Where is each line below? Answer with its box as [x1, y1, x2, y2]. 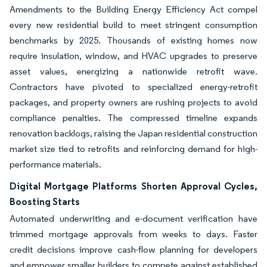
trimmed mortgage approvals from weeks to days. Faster [10, 228, 257, 240]
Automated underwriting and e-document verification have [10, 213, 257, 224]
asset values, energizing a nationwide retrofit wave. [10, 66, 257, 77]
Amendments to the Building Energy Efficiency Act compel [10, 4, 257, 15]
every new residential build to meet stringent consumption [10, 19, 257, 30]
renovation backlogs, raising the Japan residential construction [10, 128, 257, 139]
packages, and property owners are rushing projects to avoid [10, 97, 257, 108]
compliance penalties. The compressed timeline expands [10, 112, 257, 123]
